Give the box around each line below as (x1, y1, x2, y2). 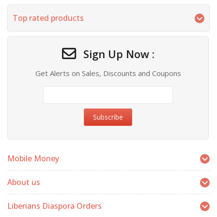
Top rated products (13, 12, 84, 23)
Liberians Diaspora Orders (7, 200, 102, 211)
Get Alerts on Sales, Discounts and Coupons (35, 68, 181, 78)
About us (7, 176, 40, 187)
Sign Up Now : (80, 46, 155, 61)
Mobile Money (7, 153, 59, 164)
